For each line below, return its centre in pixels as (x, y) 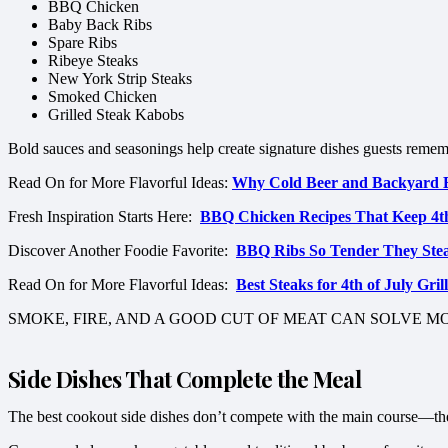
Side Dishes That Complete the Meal (185, 378)
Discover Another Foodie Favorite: (122, 251)
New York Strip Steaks (120, 79)
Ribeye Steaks (93, 61)
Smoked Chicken (102, 97)
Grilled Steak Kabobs (116, 115)
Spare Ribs (82, 43)
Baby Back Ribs (100, 25)
